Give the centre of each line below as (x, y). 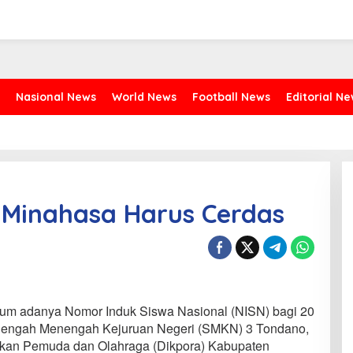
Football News (231, 97)
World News (144, 97)
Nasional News (56, 97)
